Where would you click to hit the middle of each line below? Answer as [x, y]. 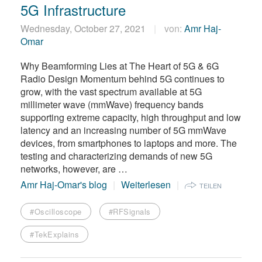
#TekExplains [54, 234]
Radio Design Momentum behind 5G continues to [123, 78]
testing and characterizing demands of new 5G [116, 156]
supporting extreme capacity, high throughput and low [131, 117]
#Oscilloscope [56, 211]
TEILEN [211, 185]
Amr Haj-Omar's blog [64, 184]
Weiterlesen [146, 184]
